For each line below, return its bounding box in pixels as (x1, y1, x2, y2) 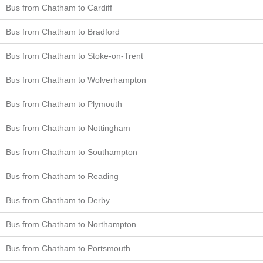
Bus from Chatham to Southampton (6, 147, 137, 157)
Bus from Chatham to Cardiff (6, 2, 112, 12)
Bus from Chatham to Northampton (6, 219, 136, 229)
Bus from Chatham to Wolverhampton (6, 75, 146, 85)
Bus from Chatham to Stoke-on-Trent (6, 50, 143, 60)
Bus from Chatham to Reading (6, 171, 119, 181)
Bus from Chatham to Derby (6, 195, 110, 205)
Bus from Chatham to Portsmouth (6, 243, 130, 253)
